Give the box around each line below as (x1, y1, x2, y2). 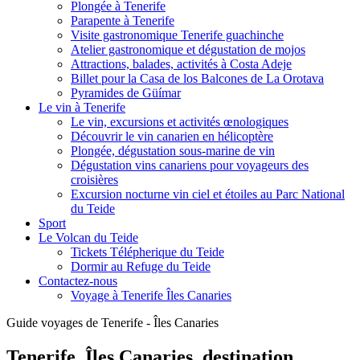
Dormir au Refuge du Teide (71, 260, 211, 273)
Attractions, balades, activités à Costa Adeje (71, 57, 292, 71)
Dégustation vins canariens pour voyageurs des (71, 158, 309, 172)
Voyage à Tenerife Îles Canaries (71, 288, 231, 302)
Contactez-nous (39, 274, 117, 288)
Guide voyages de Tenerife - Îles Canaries (6, 316, 219, 329)
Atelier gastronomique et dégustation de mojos (71, 43, 305, 56)
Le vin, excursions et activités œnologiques (71, 115, 288, 129)
